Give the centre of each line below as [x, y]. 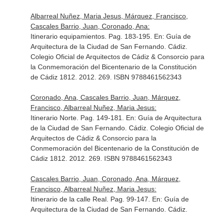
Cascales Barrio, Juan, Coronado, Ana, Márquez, [105, 179]
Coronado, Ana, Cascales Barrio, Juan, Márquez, [105, 97]
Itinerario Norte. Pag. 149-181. [78, 118]
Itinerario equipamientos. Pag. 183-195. [92, 36]
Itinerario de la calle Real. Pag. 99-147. [91, 199]
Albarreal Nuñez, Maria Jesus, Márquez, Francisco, [109, 16]
